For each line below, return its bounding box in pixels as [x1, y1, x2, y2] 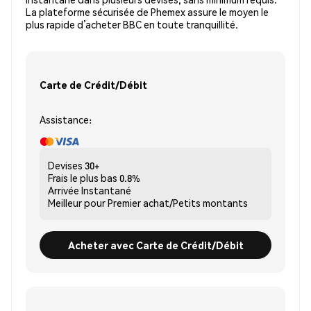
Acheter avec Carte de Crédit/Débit [67, 238, 244, 251]
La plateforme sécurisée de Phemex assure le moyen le [26, 6, 269, 19]
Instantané [81, 184, 131, 197]
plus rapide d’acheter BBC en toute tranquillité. [26, 18, 238, 31]
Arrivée [48, 184, 79, 197]
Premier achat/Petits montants [108, 196, 248, 210]
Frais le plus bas [48, 171, 117, 185]
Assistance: [40, 113, 92, 126]
